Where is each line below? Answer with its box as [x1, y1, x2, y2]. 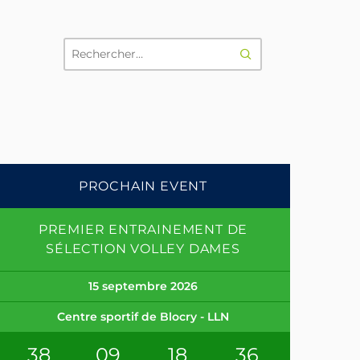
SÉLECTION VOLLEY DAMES [46, 241, 240, 256]
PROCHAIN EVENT [78, 178, 208, 194]
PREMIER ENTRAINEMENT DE [38, 222, 248, 237]
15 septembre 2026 [88, 279, 198, 293]
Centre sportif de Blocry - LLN [57, 309, 229, 324]
